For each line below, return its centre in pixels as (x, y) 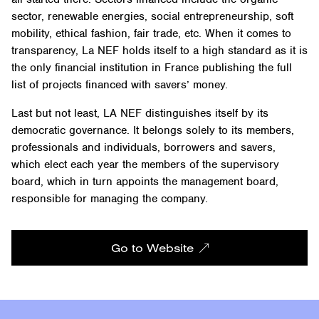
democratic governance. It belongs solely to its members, (153, 131)
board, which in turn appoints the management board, (145, 182)
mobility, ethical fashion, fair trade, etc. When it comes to (151, 34)
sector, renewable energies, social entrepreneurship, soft (152, 17)
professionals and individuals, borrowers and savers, (143, 148)
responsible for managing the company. (110, 199)
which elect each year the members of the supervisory (145, 165)
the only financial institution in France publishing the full (152, 68)
